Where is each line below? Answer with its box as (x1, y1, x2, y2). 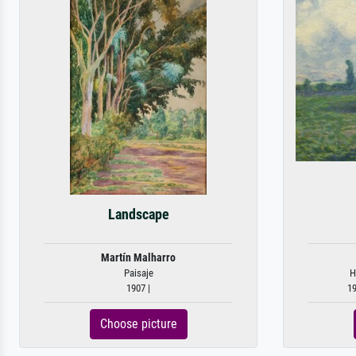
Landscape (107, 207, 169, 222)
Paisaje (123, 267, 153, 279)
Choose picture (99, 316, 177, 331)
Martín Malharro (101, 251, 176, 265)
